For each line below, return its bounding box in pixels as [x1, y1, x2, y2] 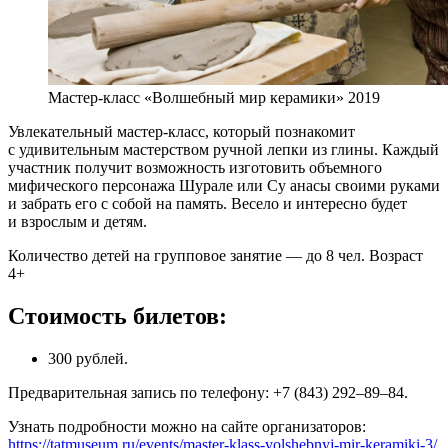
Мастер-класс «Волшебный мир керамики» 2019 [48, 88, 380, 106]
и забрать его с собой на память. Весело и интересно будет [8, 194, 407, 212]
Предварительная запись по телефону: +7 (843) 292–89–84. [8, 383, 408, 401]
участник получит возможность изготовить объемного [8, 158, 382, 176]
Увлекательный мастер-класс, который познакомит [8, 122, 355, 140]
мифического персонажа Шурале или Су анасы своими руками [8, 176, 440, 194]
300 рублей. [48, 349, 128, 367]
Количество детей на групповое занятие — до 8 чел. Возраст [8, 246, 423, 264]
